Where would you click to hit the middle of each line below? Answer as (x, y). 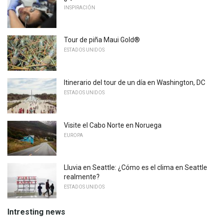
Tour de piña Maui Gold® (102, 40)
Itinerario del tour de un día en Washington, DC (135, 83)
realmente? (82, 177)
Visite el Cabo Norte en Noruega (113, 125)
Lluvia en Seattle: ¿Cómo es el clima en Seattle (136, 168)
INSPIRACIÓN (80, 7)
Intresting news (36, 212)
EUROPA (73, 135)
